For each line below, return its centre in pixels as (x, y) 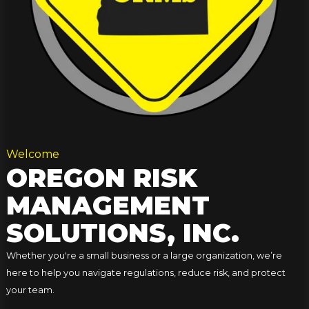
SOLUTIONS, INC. (122, 233)
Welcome (32, 154)
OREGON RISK (101, 178)
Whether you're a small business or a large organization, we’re (144, 256)
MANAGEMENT (108, 206)
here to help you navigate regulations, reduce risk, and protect (146, 273)
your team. (30, 290)
